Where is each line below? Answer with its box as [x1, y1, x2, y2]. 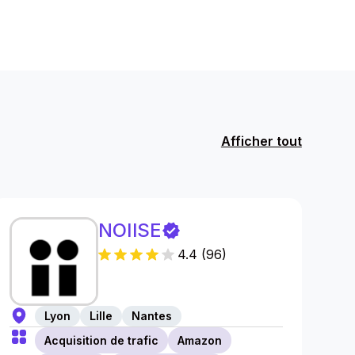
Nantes [132, 309, 173, 323]
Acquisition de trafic [44, 334, 159, 347]
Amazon [177, 334, 223, 347]
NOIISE [98, 219, 162, 242]
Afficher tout [220, 132, 302, 149]
